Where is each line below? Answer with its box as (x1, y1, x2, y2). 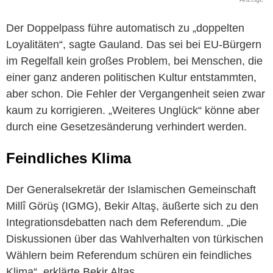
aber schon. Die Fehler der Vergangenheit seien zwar (6, 88, 265, 101)
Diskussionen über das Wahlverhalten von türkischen (6, 233, 263, 246)
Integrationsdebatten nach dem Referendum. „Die (6, 216, 247, 229)
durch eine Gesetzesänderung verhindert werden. (6, 121, 247, 133)
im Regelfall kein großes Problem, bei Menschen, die (6, 55, 263, 68)
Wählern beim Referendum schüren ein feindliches (6, 249, 252, 262)
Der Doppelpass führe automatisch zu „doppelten (6, 22, 244, 35)
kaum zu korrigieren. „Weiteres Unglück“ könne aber (6, 104, 260, 117)
